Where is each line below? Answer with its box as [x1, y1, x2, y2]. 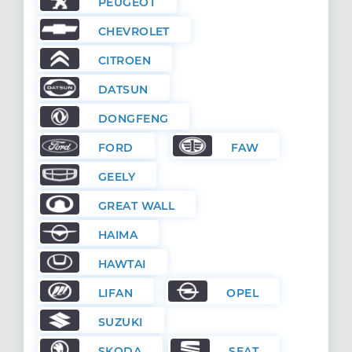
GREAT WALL [98, 198, 175, 213]
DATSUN [98, 82, 148, 97]
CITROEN [98, 53, 151, 68]
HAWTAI [98, 256, 146, 271]
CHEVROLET [98, 24, 170, 38]
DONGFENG [98, 111, 169, 126]
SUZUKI [98, 314, 143, 329]
